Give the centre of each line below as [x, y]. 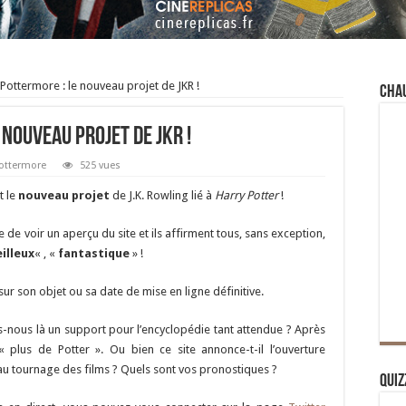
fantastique [94, 253]
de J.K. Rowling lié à [162, 195]
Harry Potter [246, 195]
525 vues [100, 165]
